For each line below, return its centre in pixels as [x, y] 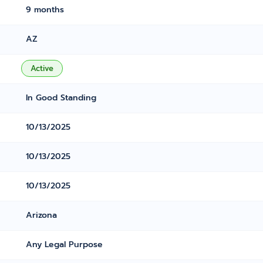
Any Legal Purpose [65, 245]
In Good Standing [61, 98]
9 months [45, 10]
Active [42, 68]
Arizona [42, 215]
